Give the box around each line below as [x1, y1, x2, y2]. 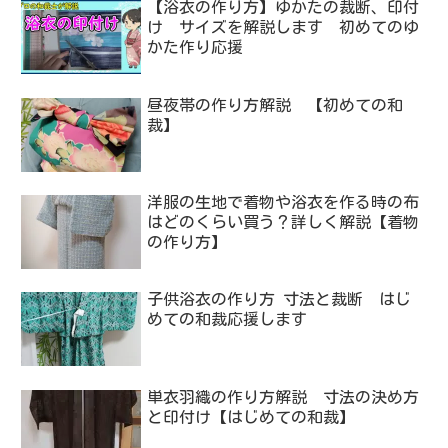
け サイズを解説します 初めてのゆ [147, 19, 420, 36]
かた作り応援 [147, 39, 244, 56]
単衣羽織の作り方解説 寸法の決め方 [147, 388, 420, 405]
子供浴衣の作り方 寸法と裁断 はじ [147, 291, 412, 308]
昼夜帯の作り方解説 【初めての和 [147, 96, 404, 113]
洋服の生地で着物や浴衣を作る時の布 [147, 193, 420, 210]
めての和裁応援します [147, 311, 324, 328]
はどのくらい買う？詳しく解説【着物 [147, 213, 420, 230]
